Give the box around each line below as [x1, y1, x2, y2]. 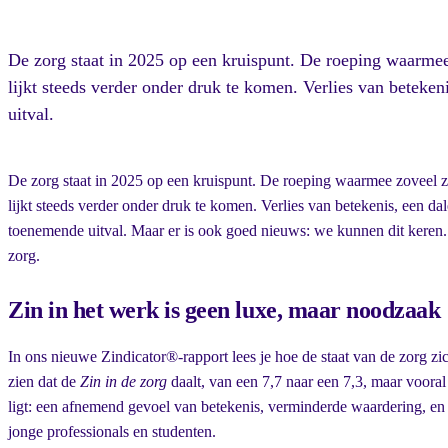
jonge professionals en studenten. [8, 423, 216, 441]
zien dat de [8, 373, 80, 391]
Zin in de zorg [80, 373, 167, 391]
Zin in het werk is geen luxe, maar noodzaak [8, 297, 441, 324]
